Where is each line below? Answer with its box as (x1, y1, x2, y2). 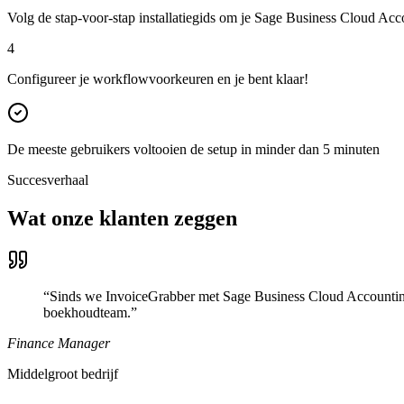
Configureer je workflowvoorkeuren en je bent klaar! (7, 71, 308, 87)
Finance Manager (7, 335, 110, 352)
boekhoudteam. (43, 305, 131, 321)
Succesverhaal (7, 172, 88, 188)
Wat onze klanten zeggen (7, 207, 237, 231)
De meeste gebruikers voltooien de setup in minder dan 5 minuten (7, 142, 380, 158)
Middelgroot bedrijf (7, 366, 118, 382)
